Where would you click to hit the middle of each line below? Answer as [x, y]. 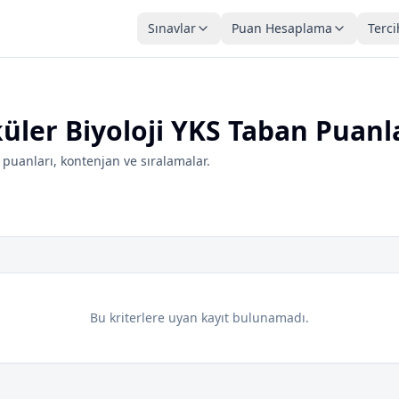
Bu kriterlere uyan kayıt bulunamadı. [199, 318]
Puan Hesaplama [282, 28]
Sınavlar [172, 28]
